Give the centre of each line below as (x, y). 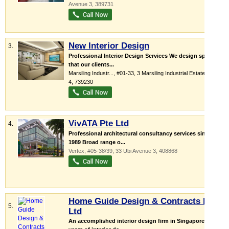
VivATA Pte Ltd (99, 123)
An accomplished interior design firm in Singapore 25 (140, 221)
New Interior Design (109, 46)
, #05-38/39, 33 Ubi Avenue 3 (120, 151)
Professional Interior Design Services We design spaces (143, 56)
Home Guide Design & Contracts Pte (142, 201)
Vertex (76, 151)
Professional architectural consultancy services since (140, 133)
